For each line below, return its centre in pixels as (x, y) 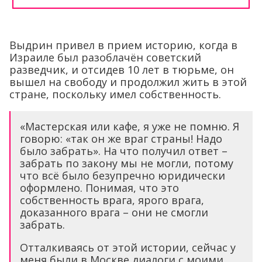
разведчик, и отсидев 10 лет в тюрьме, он (122, 70)
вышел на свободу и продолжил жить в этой (128, 82)
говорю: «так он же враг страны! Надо (121, 139)
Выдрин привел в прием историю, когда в (123, 45)
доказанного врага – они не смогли (114, 213)
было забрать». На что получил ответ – (124, 151)
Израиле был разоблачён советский (105, 58)
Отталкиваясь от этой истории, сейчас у (128, 248)
